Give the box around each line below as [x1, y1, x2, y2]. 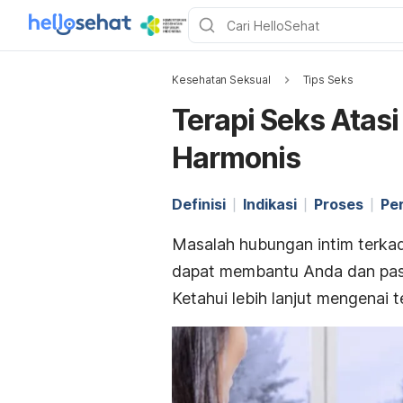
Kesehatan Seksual [172, 73, 271, 86]
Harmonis [172, 140, 300, 175]
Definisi [172, 195, 226, 213]
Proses [314, 195, 363, 213]
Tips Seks [302, 73, 354, 86]
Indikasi [243, 195, 297, 213]
